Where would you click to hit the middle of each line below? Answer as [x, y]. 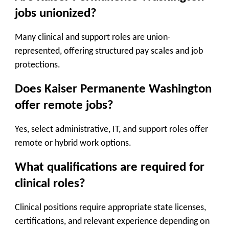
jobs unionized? [56, 13]
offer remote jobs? [64, 105]
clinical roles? [50, 184]
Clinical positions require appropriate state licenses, [110, 208]
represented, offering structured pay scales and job [109, 52]
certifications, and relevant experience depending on [112, 222]
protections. [38, 65]
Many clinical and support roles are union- [93, 38]
